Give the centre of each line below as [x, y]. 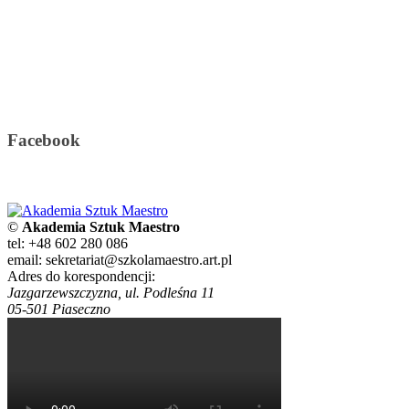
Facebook [44, 141]
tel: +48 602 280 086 [68, 243]
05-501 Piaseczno [59, 309]
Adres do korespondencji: [81, 276]
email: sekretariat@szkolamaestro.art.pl [120, 259]
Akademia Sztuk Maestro [101, 226]
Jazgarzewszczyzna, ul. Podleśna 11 [111, 292]
